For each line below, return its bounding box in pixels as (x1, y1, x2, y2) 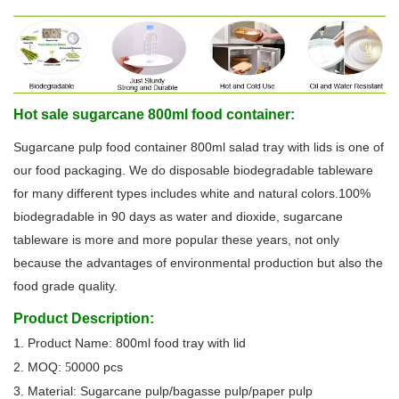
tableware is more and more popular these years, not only (13, 232, 339, 248)
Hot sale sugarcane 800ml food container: (13, 107, 295, 123)
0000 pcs (71, 360, 123, 375)
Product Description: (13, 311, 154, 327)
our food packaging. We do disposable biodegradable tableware (13, 163, 373, 178)
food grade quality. (13, 279, 118, 294)
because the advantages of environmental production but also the (13, 256, 383, 271)
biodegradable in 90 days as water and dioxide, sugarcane (13, 209, 343, 224)
